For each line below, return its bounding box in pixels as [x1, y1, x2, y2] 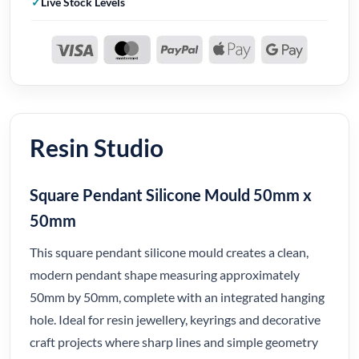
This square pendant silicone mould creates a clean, [30, 244, 309, 260]
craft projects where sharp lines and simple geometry [30, 334, 318, 350]
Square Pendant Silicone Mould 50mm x [30, 185, 312, 205]
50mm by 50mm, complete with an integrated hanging [30, 289, 325, 305]
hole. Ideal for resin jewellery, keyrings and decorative [30, 312, 321, 328]
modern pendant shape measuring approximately [30, 267, 300, 283]
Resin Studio [30, 133, 163, 163]
